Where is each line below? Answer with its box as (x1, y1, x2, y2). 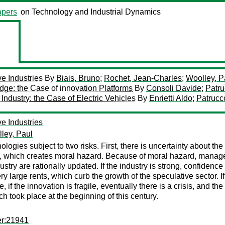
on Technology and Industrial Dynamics (21, 8, 161, 16)
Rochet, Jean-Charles (104, 74, 182, 82)
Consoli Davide (146, 84, 201, 92)
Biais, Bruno (56, 74, 100, 82)
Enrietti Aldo (149, 94, 192, 102)
